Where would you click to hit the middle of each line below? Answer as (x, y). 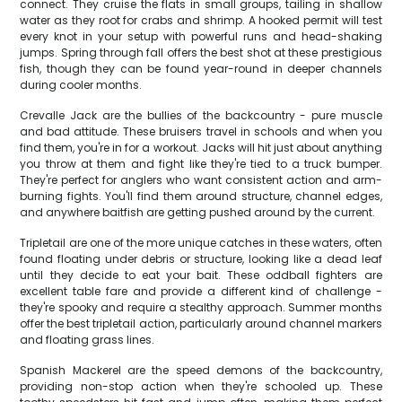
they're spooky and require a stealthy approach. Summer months (201, 307)
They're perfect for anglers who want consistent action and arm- (201, 180)
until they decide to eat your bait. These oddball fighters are (201, 275)
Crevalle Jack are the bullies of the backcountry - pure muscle (201, 115)
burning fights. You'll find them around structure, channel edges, (201, 196)
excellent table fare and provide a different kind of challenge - (201, 291)
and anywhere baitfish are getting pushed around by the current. (198, 212)
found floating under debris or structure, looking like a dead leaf (201, 259)
